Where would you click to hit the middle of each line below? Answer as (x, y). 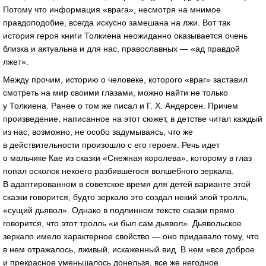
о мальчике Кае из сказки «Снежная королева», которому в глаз (127, 158)
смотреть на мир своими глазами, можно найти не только (115, 92)
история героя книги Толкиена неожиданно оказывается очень (125, 35)
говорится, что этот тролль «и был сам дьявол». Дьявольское (122, 223)
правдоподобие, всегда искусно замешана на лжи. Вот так (117, 22)
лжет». (16, 61)
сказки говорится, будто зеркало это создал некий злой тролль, (126, 197)
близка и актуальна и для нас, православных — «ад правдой (121, 48)
